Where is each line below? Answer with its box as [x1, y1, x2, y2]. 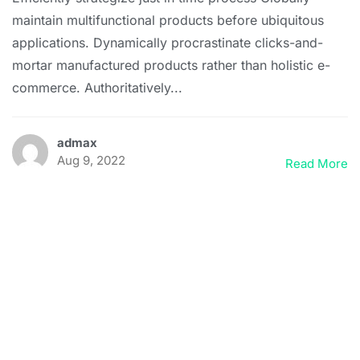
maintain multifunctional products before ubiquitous [12, 12, 324, 29]
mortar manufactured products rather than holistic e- [12, 57, 330, 74]
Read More [285, 155, 348, 171]
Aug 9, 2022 [56, 152, 125, 168]
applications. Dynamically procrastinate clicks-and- [12, 35, 323, 51]
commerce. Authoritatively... [12, 80, 182, 96]
